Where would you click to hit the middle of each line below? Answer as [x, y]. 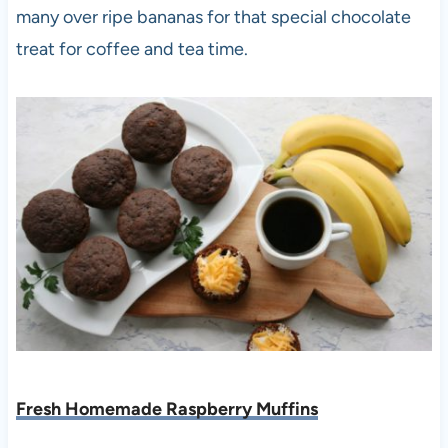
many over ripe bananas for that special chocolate [213, 16]
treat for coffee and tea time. [131, 48]
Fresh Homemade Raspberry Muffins [166, 409]
